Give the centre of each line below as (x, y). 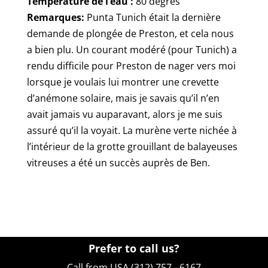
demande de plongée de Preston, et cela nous (130, 33)
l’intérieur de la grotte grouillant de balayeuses (132, 146)
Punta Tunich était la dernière (152, 17)
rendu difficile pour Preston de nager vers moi (131, 66)
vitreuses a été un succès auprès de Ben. (118, 162)
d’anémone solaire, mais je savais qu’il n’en (123, 98)
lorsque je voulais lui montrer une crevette (123, 82)
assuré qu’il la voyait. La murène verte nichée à (132, 130)
